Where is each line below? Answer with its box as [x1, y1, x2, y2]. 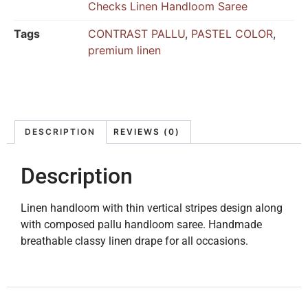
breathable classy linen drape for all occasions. [21, 234, 248, 247]
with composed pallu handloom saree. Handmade [21, 217, 262, 231]
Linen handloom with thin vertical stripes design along [21, 201, 283, 214]
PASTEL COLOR [191, 27, 273, 41]
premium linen [88, 43, 161, 58]
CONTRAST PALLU [88, 27, 185, 41]
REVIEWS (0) [113, 126, 181, 137]
